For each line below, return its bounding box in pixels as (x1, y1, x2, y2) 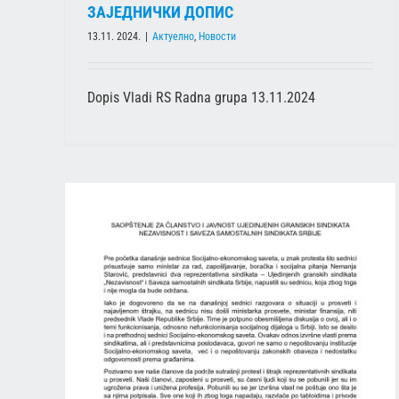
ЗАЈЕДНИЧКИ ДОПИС (87, 2, 233, 21)
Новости (199, 29, 236, 43)
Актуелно (152, 29, 194, 43)
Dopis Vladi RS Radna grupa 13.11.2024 (87, 88, 322, 106)
